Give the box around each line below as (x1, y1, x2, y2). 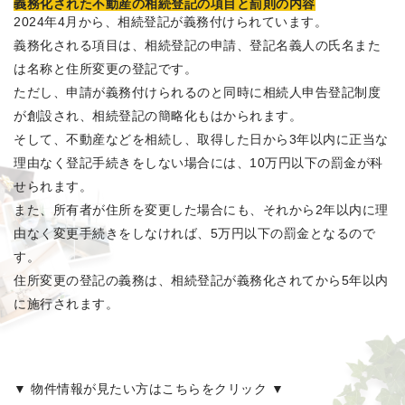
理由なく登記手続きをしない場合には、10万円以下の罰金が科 (14, 155, 383, 171)
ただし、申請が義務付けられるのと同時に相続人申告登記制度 (14, 85, 381, 100)
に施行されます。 (14, 297, 118, 312)
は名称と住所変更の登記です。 (14, 61, 197, 77)
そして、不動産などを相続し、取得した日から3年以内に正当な (14, 132, 389, 147)
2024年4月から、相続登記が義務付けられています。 (14, 14, 327, 30)
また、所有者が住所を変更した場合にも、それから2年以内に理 (14, 202, 389, 218)
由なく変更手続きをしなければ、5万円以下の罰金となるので (14, 226, 375, 241)
